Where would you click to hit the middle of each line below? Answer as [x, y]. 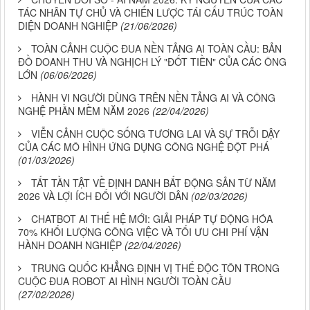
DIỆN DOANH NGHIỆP [68, 25]
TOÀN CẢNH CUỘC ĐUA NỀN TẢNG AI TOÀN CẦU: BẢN [156, 48]
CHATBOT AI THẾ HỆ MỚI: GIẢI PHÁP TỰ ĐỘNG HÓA [152, 218]
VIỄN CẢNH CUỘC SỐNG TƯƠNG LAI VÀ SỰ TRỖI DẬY [155, 133]
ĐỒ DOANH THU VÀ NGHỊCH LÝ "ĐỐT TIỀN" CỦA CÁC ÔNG [152, 61]
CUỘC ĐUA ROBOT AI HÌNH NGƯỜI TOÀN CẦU [125, 281]
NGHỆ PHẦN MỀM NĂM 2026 [84, 110]
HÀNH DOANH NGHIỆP [70, 245]
